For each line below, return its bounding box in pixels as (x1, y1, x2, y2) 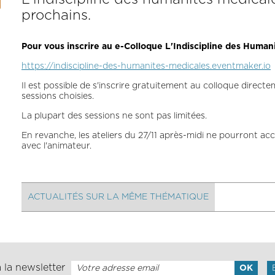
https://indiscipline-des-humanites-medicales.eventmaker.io (21, 62, 271, 71)
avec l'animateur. (21, 142, 91, 150)
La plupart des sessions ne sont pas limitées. (21, 112, 207, 120)
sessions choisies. (21, 92, 94, 101)
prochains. (21, 9, 91, 22)
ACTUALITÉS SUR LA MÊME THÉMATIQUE (28, 193, 209, 201)
